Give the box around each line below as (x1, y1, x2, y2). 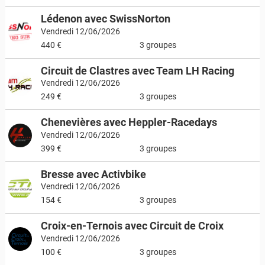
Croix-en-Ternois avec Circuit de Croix (40, 219, 224, 232)
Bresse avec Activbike (40, 167, 146, 180)
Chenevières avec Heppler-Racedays (40, 116, 217, 128)
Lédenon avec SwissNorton (40, 12, 170, 25)
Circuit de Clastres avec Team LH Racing (40, 64, 234, 77)
